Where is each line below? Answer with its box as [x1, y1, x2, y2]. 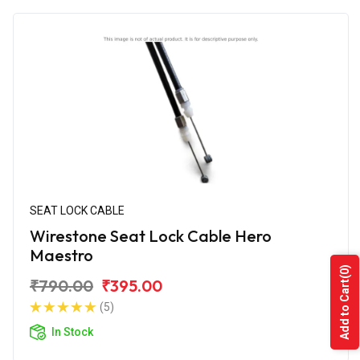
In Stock [51, 325, 93, 338]
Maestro [30, 244, 93, 265]
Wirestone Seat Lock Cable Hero [30, 225, 272, 246]
